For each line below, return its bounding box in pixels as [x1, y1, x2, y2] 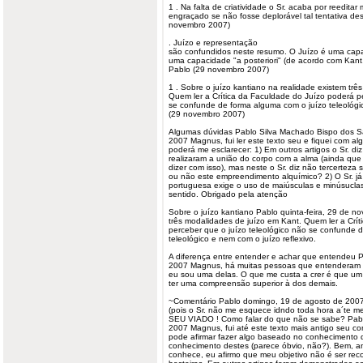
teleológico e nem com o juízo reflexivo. [169, 234, 316, 243]
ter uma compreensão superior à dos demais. [169, 279, 338, 288]
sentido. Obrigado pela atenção [169, 190, 288, 199]
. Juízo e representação [169, 38, 258, 47]
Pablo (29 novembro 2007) [169, 65, 269, 74]
